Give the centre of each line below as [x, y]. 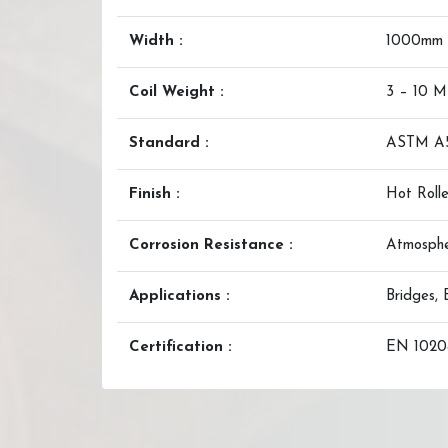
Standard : [169, 143]
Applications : [179, 296]
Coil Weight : [176, 92]
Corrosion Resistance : [211, 245]
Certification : [180, 347]
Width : [156, 41]
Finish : [154, 194]
